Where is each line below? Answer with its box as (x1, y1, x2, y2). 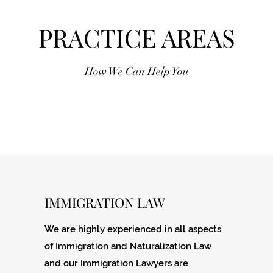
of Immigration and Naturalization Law (44, 241, 211, 252)
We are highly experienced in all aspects (44, 224, 221, 235)
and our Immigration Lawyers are (44, 258, 188, 269)
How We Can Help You (85, 65, 188, 78)
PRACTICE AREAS (38, 21, 235, 54)
